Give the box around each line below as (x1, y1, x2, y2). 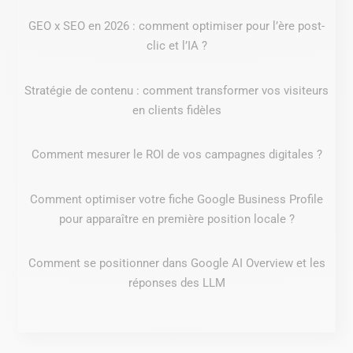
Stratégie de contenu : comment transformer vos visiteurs (24, 83, 329, 98)
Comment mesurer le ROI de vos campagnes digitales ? (31, 147, 322, 162)
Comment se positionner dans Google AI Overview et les (28, 256, 325, 271)
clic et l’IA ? (146, 39, 207, 54)
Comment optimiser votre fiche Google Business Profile (30, 191, 323, 206)
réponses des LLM (128, 276, 225, 291)
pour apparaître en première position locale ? (58, 211, 295, 226)
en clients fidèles (132, 102, 221, 117)
